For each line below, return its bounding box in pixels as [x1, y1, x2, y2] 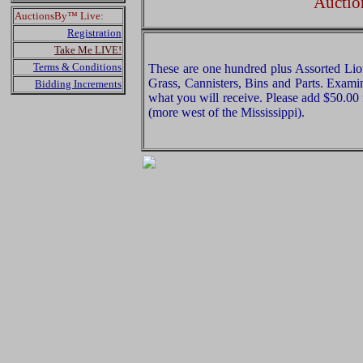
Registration [67, 27, 122, 39]
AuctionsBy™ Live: [15, 10, 104, 22]
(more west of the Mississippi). [148, 105, 305, 119]
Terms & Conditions [33, 61, 122, 73]
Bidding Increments [35, 78, 122, 90]
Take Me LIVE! [54, 44, 122, 56]
